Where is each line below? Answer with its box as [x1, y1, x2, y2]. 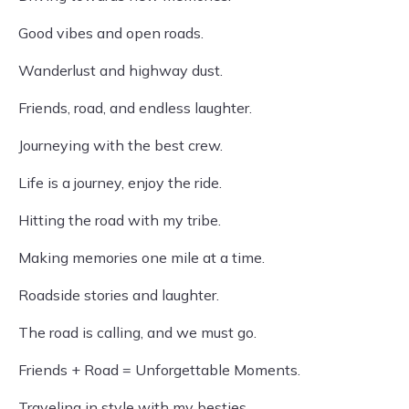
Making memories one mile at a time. [18, 248, 265, 267]
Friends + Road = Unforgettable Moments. [18, 361, 300, 379]
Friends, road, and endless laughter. [18, 99, 252, 117]
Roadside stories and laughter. [18, 286, 219, 304]
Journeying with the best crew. [18, 136, 223, 154]
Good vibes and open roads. [18, 24, 204, 42]
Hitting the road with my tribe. [18, 211, 221, 229]
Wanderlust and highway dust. [18, 61, 223, 79]
